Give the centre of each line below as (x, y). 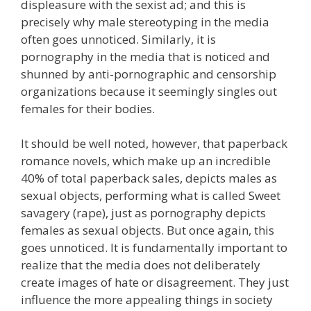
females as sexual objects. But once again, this (148, 230)
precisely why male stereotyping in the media (145, 22)
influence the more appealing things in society (147, 300)
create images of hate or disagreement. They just (155, 282)
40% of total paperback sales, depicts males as (149, 178)
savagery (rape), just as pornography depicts (143, 213)
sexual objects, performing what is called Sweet (151, 195)
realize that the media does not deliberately (141, 265)
